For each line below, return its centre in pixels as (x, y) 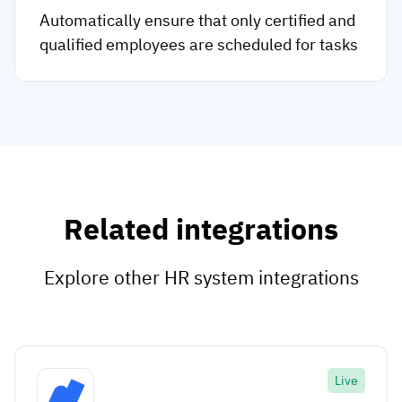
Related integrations (201, 229)
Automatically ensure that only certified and (197, 21)
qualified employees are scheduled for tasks (199, 45)
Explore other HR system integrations (201, 278)
